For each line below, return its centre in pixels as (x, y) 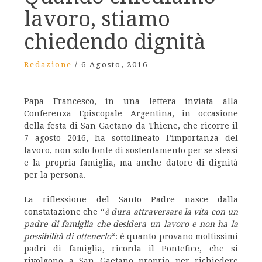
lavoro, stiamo (97, 19)
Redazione (48, 65)
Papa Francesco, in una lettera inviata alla (131, 101)
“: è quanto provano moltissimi (175, 236)
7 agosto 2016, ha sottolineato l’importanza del (131, 138)
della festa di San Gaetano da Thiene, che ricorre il (131, 126)
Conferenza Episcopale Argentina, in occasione (131, 113)
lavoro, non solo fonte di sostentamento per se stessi (131, 150)
